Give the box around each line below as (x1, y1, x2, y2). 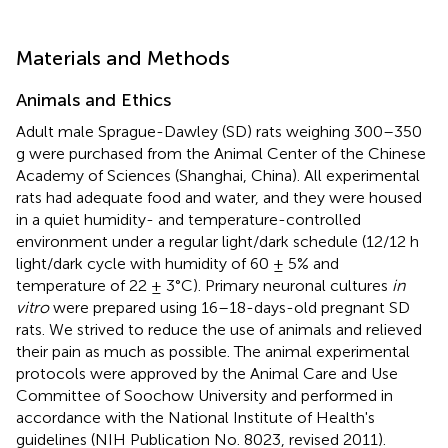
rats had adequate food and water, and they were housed (16, 187, 422, 207)
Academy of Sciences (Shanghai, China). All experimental (16, 165, 420, 185)
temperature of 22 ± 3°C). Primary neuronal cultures (16, 275, 392, 295)
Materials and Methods (16, 45, 230, 70)
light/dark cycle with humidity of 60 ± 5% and (16, 253, 339, 273)
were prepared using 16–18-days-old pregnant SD (49, 297, 410, 317)
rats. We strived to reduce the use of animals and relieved (16, 319, 422, 339)
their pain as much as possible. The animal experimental (16, 341, 410, 361)
